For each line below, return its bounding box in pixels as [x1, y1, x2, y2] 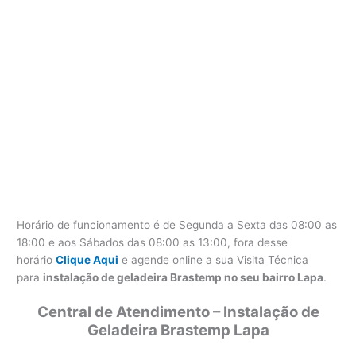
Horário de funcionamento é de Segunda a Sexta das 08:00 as [17, 219, 338, 232]
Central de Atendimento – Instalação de [37, 303, 319, 322]
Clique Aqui [56, 253, 119, 267]
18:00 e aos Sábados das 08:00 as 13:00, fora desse [17, 236, 288, 250]
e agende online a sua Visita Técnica [118, 253, 309, 267]
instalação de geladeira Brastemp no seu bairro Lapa [43, 271, 324, 284]
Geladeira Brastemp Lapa [87, 321, 269, 340]
